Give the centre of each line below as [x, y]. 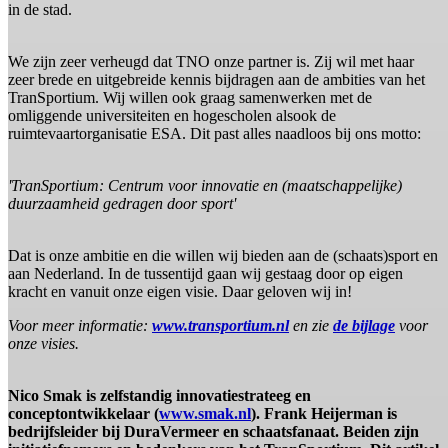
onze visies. [43, 344]
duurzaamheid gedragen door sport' [122, 204]
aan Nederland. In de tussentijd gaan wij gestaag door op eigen [205, 274]
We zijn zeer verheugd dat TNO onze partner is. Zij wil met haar [211, 62]
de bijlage [364, 326]
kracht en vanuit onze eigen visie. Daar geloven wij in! [180, 292]
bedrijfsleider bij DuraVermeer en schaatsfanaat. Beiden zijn [213, 432]
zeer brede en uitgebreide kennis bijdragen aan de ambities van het [216, 80]
